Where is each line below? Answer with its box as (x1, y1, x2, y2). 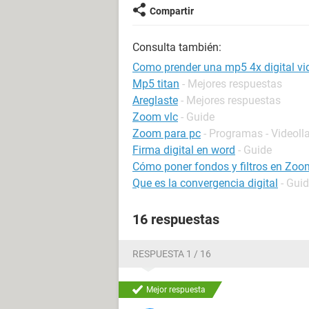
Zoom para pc (132, 127, 201, 140)
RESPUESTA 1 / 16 (132, 248, 211, 259)
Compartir (150, 6, 194, 17)
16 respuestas (132, 211, 219, 228)
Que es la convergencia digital (132, 177, 278, 190)
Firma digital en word (132, 143, 235, 157)
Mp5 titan (132, 77, 179, 90)
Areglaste (132, 94, 178, 107)
